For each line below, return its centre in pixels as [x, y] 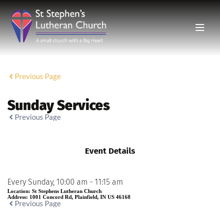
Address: [18, 197]
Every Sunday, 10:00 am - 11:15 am [65, 182]
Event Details [110, 151]
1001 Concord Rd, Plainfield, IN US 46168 [80, 197]
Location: [20, 191]
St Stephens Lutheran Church [67, 191]
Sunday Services [59, 105]
